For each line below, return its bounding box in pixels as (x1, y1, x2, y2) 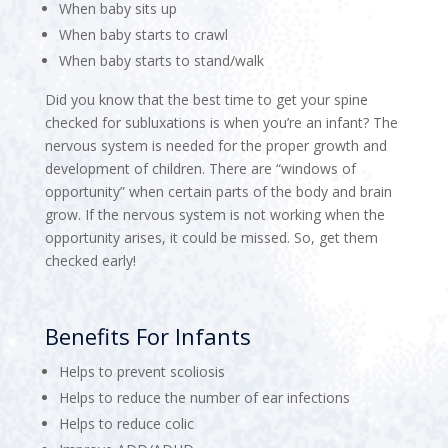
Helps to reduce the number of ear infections (58, 387, 350, 407)
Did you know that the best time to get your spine (44, 89, 368, 109)
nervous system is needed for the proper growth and (44, 135, 387, 155)
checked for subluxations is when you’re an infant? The (44, 112, 398, 132)
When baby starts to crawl (58, 24, 228, 44)
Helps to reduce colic (58, 413, 194, 433)
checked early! (44, 250, 136, 270)
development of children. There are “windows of (44, 158, 356, 178)
